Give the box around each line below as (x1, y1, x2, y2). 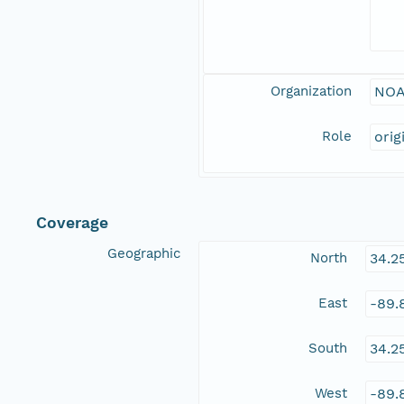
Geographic (107, 245, 180, 262)
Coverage (36, 214, 108, 233)
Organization (271, 83, 352, 100)
